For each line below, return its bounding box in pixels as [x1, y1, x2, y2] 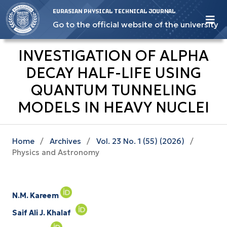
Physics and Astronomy [12, 147, 99, 157]
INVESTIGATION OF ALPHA [18, 47, 209, 65]
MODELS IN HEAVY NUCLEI [18, 98, 209, 117]
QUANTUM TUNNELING [30, 81, 197, 100]
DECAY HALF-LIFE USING [26, 64, 201, 83]
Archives [49, 136, 81, 146]
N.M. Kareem [12, 191, 59, 200]
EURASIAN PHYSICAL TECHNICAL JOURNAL [52, 7, 175, 15]
